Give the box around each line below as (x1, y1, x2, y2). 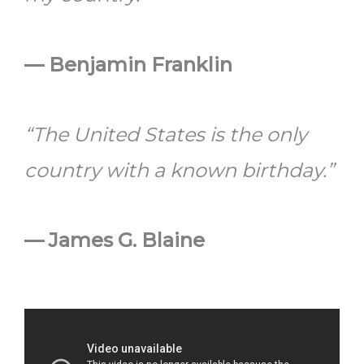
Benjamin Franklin (49, 52, 232, 76)
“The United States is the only (24, 122, 307, 146)
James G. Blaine (49, 227, 205, 252)
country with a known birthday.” (24, 158, 334, 182)
